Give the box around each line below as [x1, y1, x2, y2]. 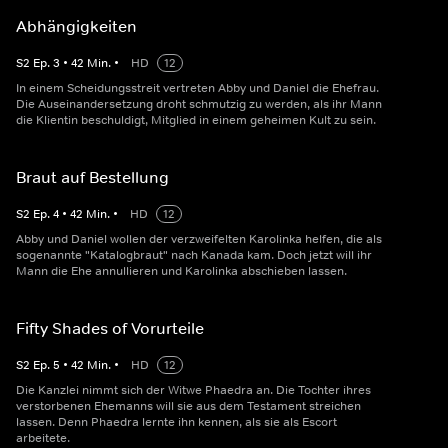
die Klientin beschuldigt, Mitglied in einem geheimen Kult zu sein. [16, 112, 376, 129]
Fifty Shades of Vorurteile [16, 318, 204, 339]
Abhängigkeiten [16, 16, 137, 37]
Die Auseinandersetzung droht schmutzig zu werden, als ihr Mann [16, 96, 382, 113]
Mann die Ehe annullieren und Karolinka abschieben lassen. [16, 263, 347, 280]
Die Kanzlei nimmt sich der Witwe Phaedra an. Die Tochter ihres [16, 382, 371, 399]
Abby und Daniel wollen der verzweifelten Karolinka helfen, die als [16, 231, 382, 248]
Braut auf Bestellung [16, 167, 169, 188]
